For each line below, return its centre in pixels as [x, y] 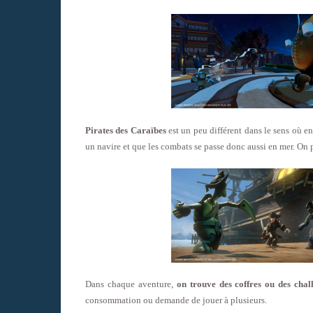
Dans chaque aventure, [131, 284]
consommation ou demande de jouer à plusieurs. [176, 300]
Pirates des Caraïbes [126, 130]
